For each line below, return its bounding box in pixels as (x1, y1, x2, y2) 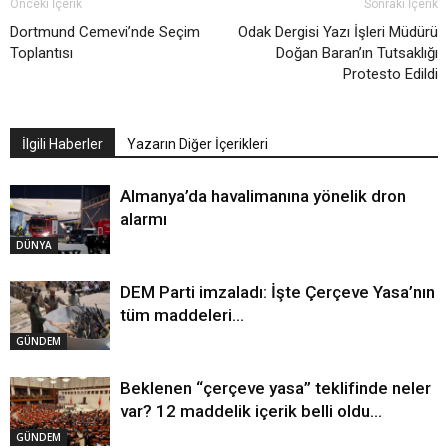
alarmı (120, 209, 167, 230)
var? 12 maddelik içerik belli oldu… (120, 401, 382, 422)
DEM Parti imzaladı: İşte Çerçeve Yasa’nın (120, 282, 435, 303)
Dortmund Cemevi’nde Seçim (10, 23, 200, 42)
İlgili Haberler (22, 136, 103, 153)
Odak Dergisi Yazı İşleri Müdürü (238, 23, 438, 42)
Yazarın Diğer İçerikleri (127, 136, 268, 153)
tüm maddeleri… (120, 305, 244, 326)
